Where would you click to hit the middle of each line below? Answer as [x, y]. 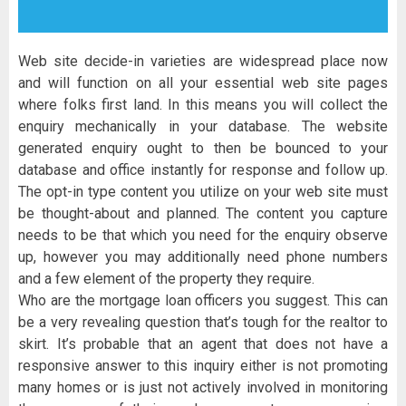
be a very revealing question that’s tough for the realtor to [203, 323]
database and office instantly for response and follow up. [203, 170]
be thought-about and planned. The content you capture [203, 214]
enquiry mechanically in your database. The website [203, 127]
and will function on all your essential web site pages [203, 83]
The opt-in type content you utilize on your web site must [203, 192]
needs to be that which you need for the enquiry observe [203, 236]
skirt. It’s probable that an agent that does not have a [203, 344]
